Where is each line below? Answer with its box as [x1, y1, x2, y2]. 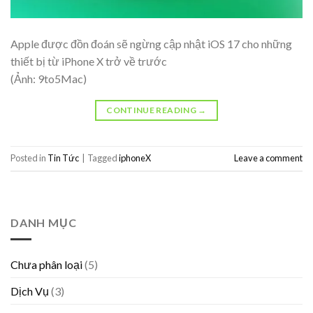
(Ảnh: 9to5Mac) [10, 71, 87, 85]
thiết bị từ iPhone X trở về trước [10, 54, 167, 68]
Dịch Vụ [10, 284, 49, 298]
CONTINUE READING [106, 104, 198, 115]
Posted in [10, 152, 48, 164]
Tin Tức [48, 152, 79, 164]
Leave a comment [234, 152, 303, 164]
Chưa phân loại [10, 258, 82, 272]
